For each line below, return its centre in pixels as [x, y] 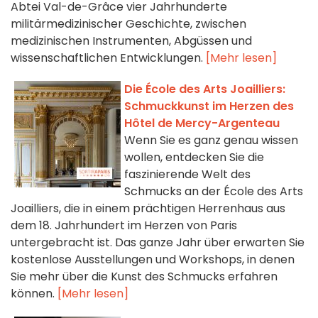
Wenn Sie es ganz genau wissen [211, 141]
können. [34, 294]
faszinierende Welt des [187, 175]
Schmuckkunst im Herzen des [209, 106]
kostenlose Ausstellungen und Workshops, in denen [153, 260]
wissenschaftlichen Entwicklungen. [108, 58]
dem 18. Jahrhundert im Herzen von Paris [124, 226]
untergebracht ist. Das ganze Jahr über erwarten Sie [158, 243]
